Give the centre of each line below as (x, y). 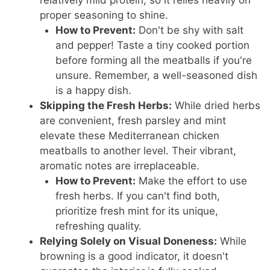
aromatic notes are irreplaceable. (120, 166)
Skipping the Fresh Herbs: (106, 106)
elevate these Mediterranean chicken (130, 136)
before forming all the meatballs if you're (153, 61)
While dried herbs (216, 106)
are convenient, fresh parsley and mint (133, 121)
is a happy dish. (93, 91)
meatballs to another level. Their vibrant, (138, 151)
